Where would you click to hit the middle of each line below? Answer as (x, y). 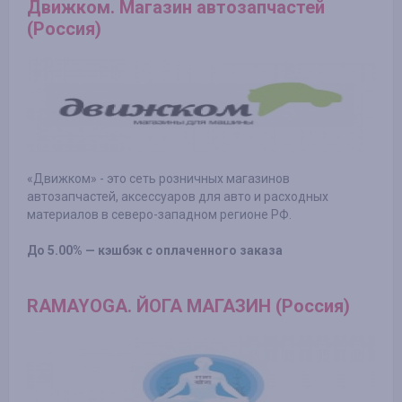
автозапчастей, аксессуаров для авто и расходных (178, 196)
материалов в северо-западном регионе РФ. (159, 214)
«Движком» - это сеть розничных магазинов (158, 178)
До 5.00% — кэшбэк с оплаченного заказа (155, 250)
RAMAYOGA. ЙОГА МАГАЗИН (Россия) (188, 306)
